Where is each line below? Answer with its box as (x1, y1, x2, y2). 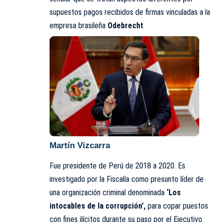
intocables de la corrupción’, (50, 201, 146, 211)
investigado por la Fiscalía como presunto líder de (50, 174, 204, 184)
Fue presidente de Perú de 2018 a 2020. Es (50, 161, 185, 170)
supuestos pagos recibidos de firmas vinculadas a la (50, 7, 210, 17)
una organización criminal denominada (50, 187, 166, 197)
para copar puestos (146, 201, 208, 211)
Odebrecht (108, 21, 143, 31)
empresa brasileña (50, 21, 108, 31)
